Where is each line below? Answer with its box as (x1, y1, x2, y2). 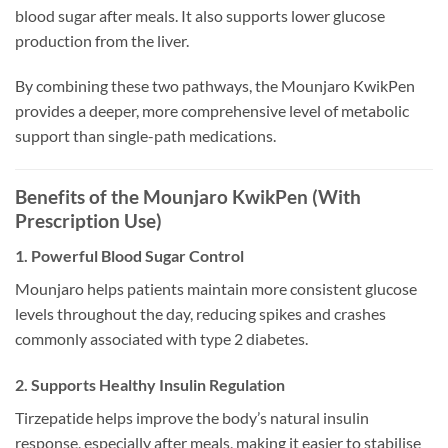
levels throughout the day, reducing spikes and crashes (15, 303, 386, 323)
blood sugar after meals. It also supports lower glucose (15, 5, 385, 25)
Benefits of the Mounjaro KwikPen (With (15, 185, 361, 209)
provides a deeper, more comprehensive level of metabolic (15, 101, 409, 121)
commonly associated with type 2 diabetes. (15, 328, 308, 348)
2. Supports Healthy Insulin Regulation (15, 374, 285, 394)
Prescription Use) (15, 209, 162, 233)
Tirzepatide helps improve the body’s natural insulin (15, 407, 369, 427)
